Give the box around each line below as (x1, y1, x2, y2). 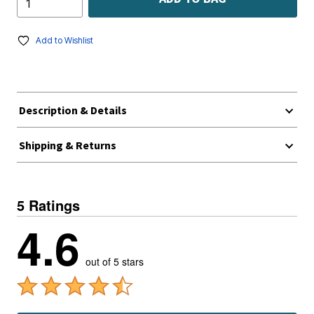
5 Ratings (17, 194, 80, 214)
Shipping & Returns (18, 137, 116, 151)
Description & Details (18, 102, 127, 116)
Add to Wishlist (36, 34, 93, 45)
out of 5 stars (86, 254, 144, 268)
